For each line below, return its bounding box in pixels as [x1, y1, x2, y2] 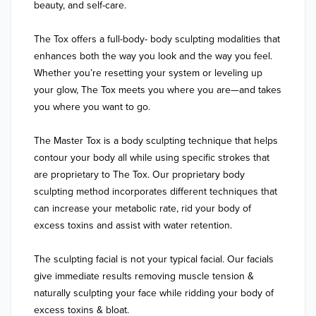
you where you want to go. [34, 101, 150, 113]
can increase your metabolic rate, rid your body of [34, 202, 251, 214]
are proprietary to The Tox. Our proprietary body [34, 169, 245, 181]
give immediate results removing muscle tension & [34, 270, 254, 282]
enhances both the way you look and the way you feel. [34, 50, 272, 62]
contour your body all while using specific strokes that [34, 152, 269, 164]
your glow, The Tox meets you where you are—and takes [34, 84, 281, 96]
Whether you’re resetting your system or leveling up [34, 67, 262, 79]
